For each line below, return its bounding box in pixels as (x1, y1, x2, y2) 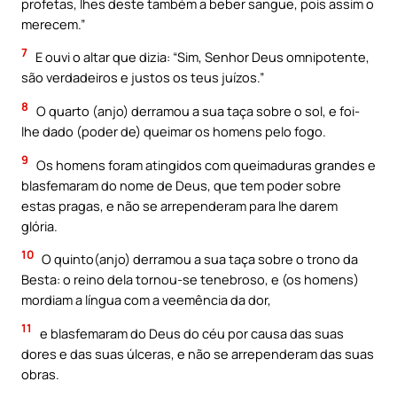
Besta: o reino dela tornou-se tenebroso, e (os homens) (21, 270, 359, 289)
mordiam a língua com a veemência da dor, (21, 291, 271, 309)
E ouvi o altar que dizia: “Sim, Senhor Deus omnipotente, (33, 48, 370, 66)
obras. (21, 364, 59, 383)
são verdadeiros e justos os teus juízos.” (21, 68, 264, 87)
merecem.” (21, 14, 85, 33)
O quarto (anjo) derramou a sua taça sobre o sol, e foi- (34, 102, 360, 121)
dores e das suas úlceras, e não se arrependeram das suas (21, 344, 374, 362)
